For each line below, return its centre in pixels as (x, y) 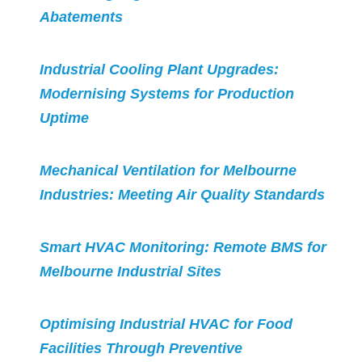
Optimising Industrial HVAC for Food (166, 324)
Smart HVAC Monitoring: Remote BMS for (183, 248)
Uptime (64, 118)
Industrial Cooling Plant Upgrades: (159, 70)
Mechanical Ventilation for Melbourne (168, 171)
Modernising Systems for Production (166, 94)
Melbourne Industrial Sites (130, 272)
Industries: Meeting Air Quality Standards (182, 195)
